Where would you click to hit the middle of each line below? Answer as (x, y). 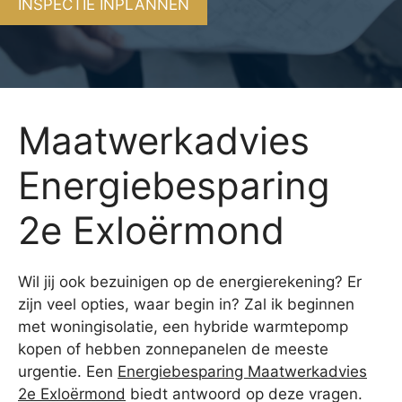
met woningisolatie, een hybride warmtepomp (183, 326)
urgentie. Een (68, 371)
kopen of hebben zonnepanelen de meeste (173, 349)
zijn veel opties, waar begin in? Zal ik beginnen (186, 304)
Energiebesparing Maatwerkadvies (242, 371)
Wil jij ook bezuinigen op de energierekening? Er (190, 281)
